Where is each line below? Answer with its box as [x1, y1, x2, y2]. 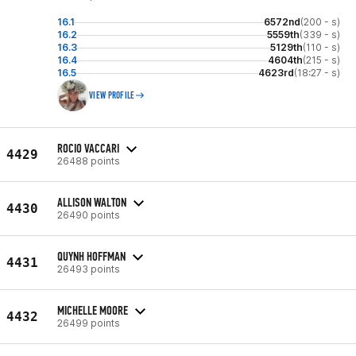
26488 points [57, 154, 120, 167]
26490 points [57, 208, 120, 221]
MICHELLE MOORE [57, 302, 128, 318]
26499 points [57, 316, 120, 329]
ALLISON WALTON [57, 194, 126, 210]
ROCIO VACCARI [57, 140, 119, 156]
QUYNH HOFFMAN [57, 248, 126, 264]
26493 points [57, 262, 120, 275]
